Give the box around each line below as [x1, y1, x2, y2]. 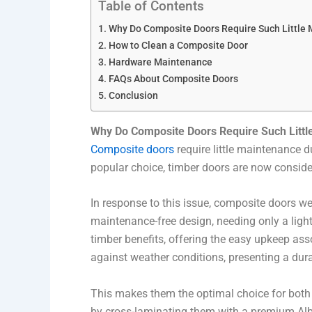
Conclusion [108, 89, 158, 102]
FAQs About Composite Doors [108, 72, 238, 85]
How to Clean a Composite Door [108, 39, 248, 52]
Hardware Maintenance [108, 56, 212, 68]
